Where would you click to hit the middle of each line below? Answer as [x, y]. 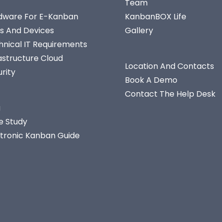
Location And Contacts [169, 66]
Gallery [139, 30]
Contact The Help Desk [170, 94]
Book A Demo [151, 80]
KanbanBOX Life [156, 17]
